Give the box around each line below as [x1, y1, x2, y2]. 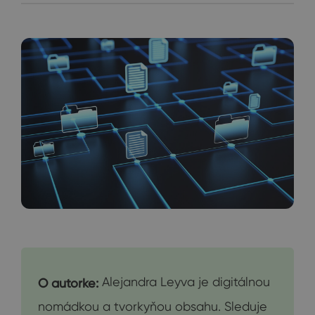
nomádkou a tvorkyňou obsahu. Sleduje [38, 298, 267, 314]
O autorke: [38, 275, 102, 290]
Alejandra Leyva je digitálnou [102, 274, 270, 289]
